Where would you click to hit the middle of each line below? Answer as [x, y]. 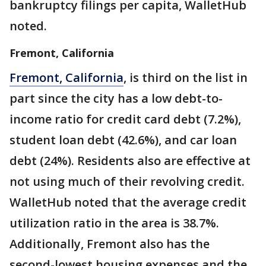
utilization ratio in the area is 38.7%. [114, 223]
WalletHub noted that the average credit [128, 202]
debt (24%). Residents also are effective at [130, 161]
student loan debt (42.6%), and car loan [123, 140]
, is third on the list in [186, 78]
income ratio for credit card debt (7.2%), [125, 119]
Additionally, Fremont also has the [110, 244]
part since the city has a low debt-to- [116, 99]
